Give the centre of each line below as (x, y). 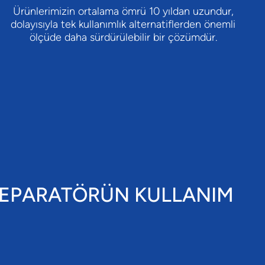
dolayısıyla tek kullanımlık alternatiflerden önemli (123, 25)
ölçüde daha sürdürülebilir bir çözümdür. (123, 38)
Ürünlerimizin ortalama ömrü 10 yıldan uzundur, (123, 12)
